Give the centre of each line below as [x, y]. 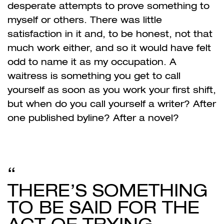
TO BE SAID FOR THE [103, 207]
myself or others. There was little [85, 19]
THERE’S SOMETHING [108, 190]
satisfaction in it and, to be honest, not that [110, 33]
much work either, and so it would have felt [109, 47]
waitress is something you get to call [94, 75]
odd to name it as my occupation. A [92, 61]
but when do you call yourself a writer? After [112, 103]
